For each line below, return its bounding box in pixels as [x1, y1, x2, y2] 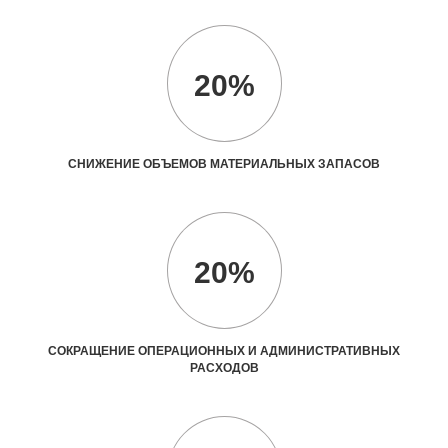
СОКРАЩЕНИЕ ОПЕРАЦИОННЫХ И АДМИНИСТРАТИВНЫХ [48, 343, 400, 358]
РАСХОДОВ [189, 360, 259, 375]
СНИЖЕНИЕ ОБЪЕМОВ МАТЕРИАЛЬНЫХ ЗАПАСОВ [68, 156, 380, 171]
